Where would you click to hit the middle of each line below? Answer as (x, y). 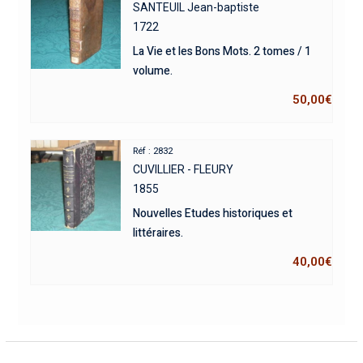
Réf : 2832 (153, 152)
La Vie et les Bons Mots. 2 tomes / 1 (222, 52)
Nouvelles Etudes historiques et (213, 214)
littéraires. (158, 233)
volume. (153, 71)
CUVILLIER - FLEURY (184, 170)
